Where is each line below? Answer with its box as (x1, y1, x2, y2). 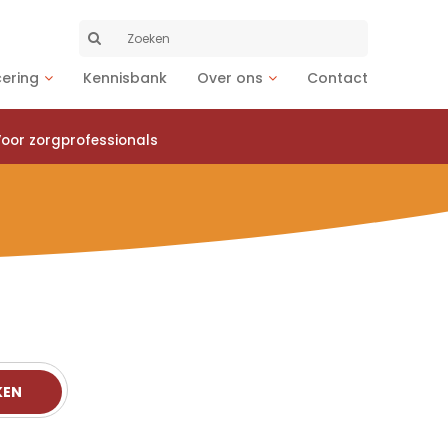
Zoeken (112, 25, 163, 46)
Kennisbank (83, 67, 167, 88)
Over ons (197, 67, 263, 88)
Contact (307, 67, 368, 88)
